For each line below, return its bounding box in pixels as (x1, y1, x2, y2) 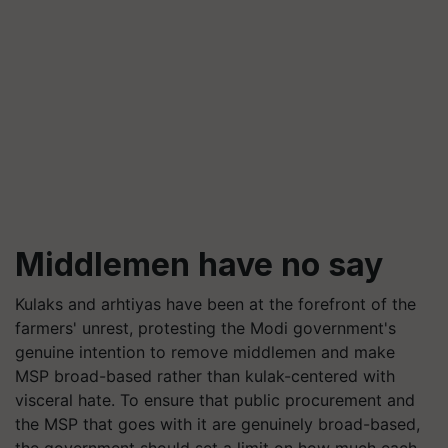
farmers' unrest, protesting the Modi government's (15, 317, 396, 338)
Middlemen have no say (15, 244, 383, 284)
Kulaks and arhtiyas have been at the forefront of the (15, 293, 416, 314)
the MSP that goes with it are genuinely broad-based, (15, 413, 420, 434)
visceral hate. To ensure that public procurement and (15, 389, 415, 410)
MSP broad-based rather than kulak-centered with (15, 365, 395, 386)
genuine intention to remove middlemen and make (15, 341, 395, 362)
